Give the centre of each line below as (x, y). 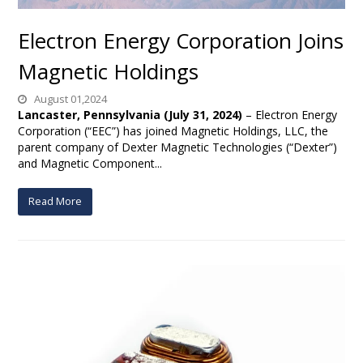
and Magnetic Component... (90, 164)
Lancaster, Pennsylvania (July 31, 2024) (130, 115)
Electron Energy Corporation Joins (181, 41)
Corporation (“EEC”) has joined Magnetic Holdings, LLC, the (173, 131)
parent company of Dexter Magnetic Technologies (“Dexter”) (178, 147)
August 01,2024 (70, 99)
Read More (56, 201)
